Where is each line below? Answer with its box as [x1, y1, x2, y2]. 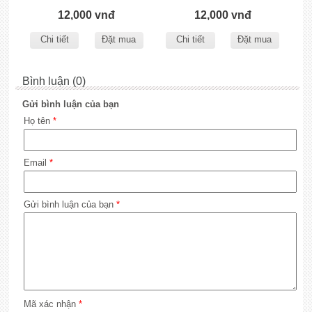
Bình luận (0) [22, 75, 86, 87]
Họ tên [23, 116, 53, 126]
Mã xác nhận [23, 299, 79, 309]
